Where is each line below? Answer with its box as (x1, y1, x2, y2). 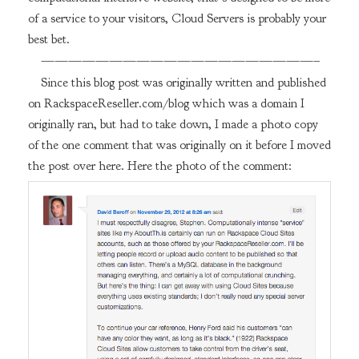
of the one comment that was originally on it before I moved (27, 136, 331, 153)
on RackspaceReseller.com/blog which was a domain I (27, 95, 305, 111)
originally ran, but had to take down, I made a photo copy (27, 115, 318, 132)
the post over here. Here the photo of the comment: (27, 157, 292, 174)
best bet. (27, 31, 70, 48)
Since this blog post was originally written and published (40, 74, 326, 91)
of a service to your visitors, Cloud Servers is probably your (27, 10, 326, 27)
